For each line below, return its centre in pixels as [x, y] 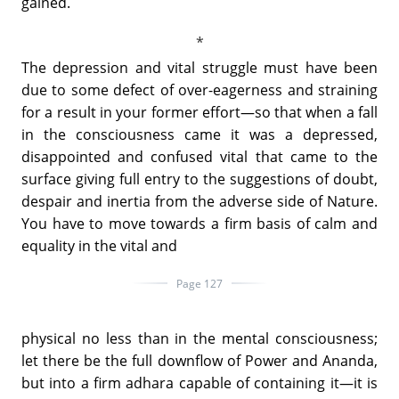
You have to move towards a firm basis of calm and [199, 223]
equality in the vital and [99, 245]
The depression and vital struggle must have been [199, 67]
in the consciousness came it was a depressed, [199, 134]
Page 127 [199, 283]
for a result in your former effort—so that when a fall [199, 112]
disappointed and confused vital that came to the [199, 156]
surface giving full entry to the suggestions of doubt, [199, 179]
